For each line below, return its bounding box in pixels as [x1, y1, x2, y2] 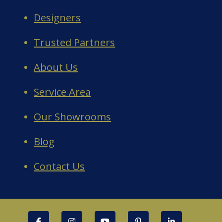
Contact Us [34, 159, 85, 173]
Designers [34, 10, 81, 24]
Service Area [34, 85, 91, 99]
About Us [34, 60, 78, 74]
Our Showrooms [34, 110, 111, 123]
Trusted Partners [34, 35, 115, 49]
